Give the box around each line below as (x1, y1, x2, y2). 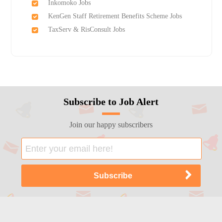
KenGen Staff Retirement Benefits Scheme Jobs (48, 12, 182, 20)
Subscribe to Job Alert (63, 96, 159, 108)
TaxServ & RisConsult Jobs (48, 26, 125, 34)
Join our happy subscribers (69, 120, 153, 129)
